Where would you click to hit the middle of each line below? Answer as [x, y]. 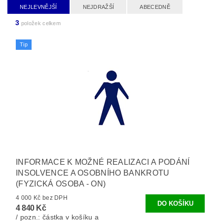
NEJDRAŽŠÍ [98, 7]
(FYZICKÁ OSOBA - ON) [61, 184]
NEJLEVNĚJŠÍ [38, 7]
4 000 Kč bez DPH [55, 198]
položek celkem [40, 23]
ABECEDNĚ [155, 7]
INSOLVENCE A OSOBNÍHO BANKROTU [93, 173]
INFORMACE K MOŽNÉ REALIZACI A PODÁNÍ [103, 162]
